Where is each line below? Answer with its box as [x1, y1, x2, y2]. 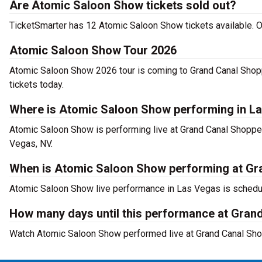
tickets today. [9, 79, 64, 90]
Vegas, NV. [9, 138, 53, 149]
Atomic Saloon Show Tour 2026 [9, 43, 177, 57]
